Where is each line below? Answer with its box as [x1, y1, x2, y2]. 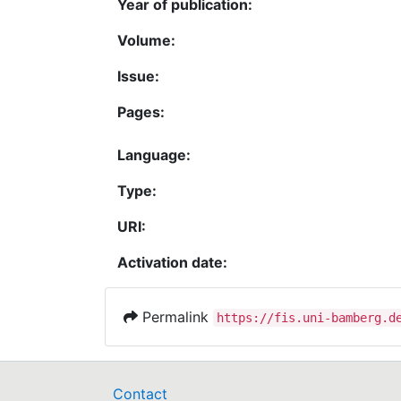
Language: [117, 146, 191, 164]
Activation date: [117, 253, 227, 271]
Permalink [138, 308, 213, 326]
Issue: [117, 67, 159, 85]
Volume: [117, 31, 175, 49]
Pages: [117, 103, 165, 121]
